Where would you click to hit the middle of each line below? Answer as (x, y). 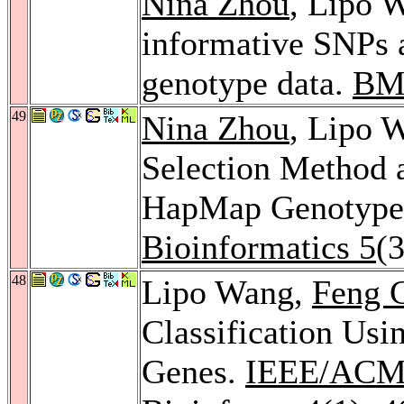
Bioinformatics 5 (259, 247)
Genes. (193, 371)
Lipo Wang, (227, 292)
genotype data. (247, 83)
